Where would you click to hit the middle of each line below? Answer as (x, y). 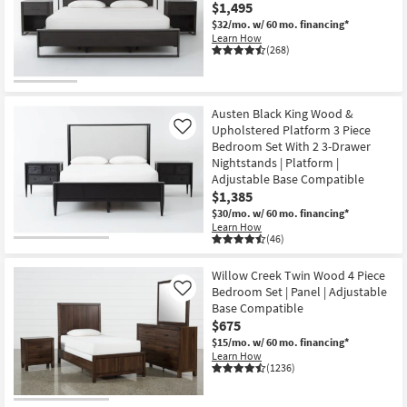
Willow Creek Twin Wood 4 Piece (298, 275)
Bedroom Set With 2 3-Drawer (291, 146)
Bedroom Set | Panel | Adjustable (299, 291)
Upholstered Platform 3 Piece (291, 129)
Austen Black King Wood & (283, 113)
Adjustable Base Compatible (288, 179)
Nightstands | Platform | (275, 162)
